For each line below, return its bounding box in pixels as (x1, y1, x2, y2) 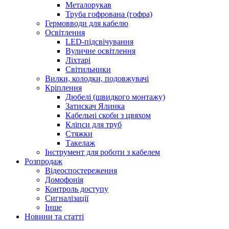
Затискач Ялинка (65, 102, 125, 110)
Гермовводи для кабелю (45, 19, 128, 28)
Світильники (65, 65, 111, 74)
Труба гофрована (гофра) (65, 10, 152, 18)
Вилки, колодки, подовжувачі (45, 74, 149, 83)
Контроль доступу (45, 185, 108, 193)
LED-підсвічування (65, 37, 133, 46)
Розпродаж (25, 157, 62, 166)
